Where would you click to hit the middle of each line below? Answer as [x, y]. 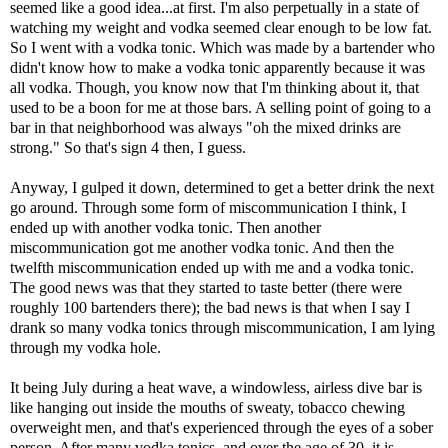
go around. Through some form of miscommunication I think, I [208, 208]
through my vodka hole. [85, 348]
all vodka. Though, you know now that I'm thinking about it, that [214, 88]
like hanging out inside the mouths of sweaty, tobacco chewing [207, 408]
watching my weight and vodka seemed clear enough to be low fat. [221, 28]
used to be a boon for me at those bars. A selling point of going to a [220, 108]
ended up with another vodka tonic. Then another [165, 228]
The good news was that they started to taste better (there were [206, 288]
